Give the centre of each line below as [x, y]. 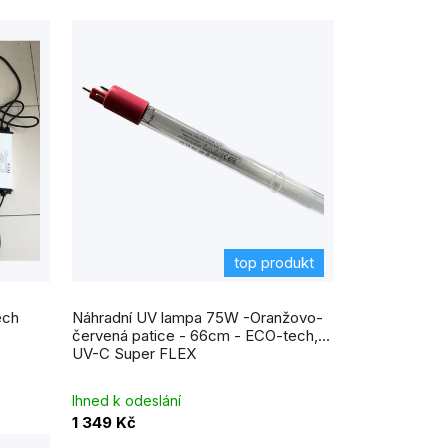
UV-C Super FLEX [133, 354]
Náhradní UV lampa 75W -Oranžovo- [197, 318]
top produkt [274, 263]
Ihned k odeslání [126, 401]
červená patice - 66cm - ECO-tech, [194, 336]
